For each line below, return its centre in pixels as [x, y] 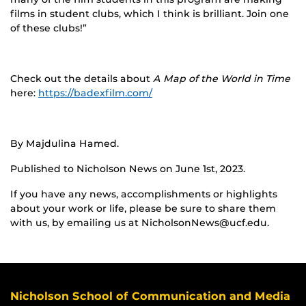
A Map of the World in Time [222, 78]
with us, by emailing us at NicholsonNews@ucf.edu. [140, 222]
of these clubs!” [48, 28]
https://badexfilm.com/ [95, 93]
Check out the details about [82, 78]
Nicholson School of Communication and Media [150, 296]
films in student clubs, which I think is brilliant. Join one [150, 13]
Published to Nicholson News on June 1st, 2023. [128, 168]
